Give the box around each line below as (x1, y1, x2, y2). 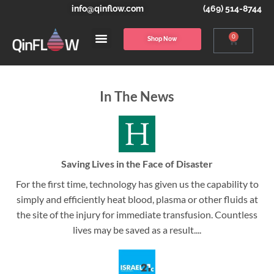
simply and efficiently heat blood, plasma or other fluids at (16, 193, 258, 205)
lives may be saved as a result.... (73, 223, 201, 235)
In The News (100, 88, 174, 105)
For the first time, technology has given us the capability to (15, 177, 259, 190)
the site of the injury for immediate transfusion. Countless (17, 208, 257, 220)
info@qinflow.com (72, 4, 144, 13)
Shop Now (147, 35, 177, 42)
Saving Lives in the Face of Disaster (61, 157, 213, 169)
